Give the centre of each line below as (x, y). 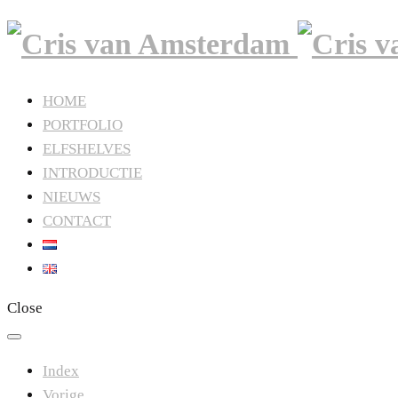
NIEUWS (72, 196)
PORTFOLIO (83, 124)
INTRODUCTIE (92, 172)
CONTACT (77, 220)
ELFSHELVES (87, 148)
